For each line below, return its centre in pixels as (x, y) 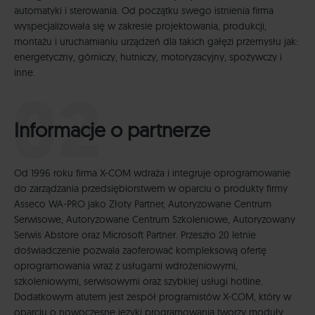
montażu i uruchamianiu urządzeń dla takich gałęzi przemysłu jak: (156, 42)
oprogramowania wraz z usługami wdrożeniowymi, (126, 265)
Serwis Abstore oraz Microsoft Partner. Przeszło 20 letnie (135, 234)
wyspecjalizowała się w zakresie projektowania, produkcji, (140, 26)
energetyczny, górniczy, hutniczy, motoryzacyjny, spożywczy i (148, 57)
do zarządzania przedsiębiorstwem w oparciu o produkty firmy (151, 188)
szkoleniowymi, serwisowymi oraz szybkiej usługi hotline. (139, 281)
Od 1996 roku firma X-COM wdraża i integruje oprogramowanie (152, 173)
